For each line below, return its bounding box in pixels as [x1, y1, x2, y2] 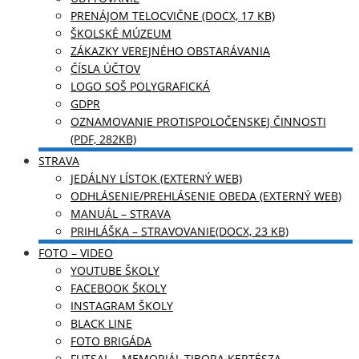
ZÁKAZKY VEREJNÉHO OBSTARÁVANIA [71, 43, 270, 58]
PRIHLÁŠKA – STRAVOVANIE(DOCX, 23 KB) [71, 224, 288, 239]
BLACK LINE [71, 316, 132, 331]
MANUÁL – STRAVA [71, 206, 171, 221]
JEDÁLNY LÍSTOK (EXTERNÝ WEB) [71, 171, 242, 186]
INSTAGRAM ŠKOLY [71, 298, 173, 313]
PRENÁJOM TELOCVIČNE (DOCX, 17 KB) [71, 8, 275, 23]
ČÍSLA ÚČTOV [71, 61, 140, 76]
